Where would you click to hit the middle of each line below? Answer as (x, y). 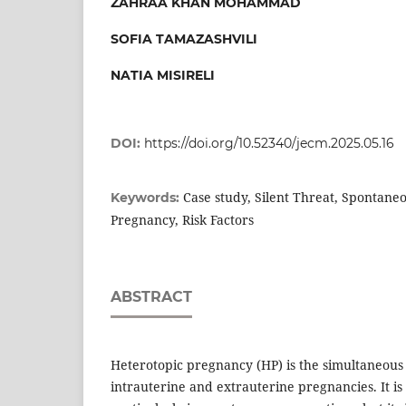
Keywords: (147, 198)
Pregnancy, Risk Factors (182, 220)
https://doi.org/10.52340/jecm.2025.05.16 (269, 144)
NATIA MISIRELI (163, 75)
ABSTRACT (151, 297)
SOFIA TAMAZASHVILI (184, 39)
